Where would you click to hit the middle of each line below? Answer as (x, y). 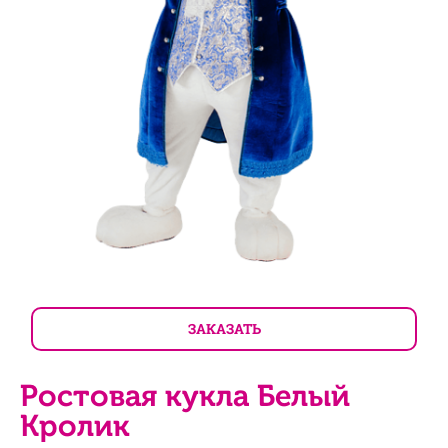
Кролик (75, 425)
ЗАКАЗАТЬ (224, 328)
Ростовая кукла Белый (185, 395)
